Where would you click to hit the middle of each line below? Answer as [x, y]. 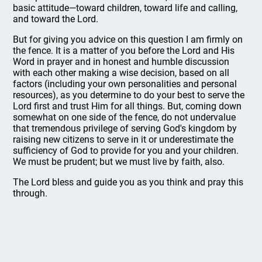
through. [30, 193]
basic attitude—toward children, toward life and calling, [125, 8]
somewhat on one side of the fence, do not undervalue [125, 117]
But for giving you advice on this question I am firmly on [128, 39]
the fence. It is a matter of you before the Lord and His [124, 51]
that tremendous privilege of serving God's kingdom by [125, 128]
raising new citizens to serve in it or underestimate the [123, 139]
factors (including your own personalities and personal [125, 84]
